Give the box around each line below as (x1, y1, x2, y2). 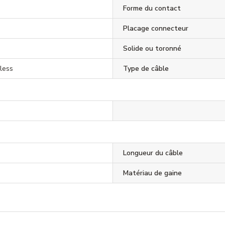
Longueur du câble (123, 148, 183, 158)
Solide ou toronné (123, 43, 181, 53)
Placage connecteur (123, 23, 188, 33)
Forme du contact (123, 3, 181, 13)
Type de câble (123, 63, 169, 73)
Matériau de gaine (123, 168, 182, 178)
